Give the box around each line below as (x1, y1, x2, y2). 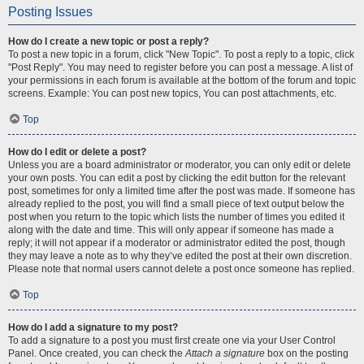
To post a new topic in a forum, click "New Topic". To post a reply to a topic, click (8, 49, 354, 60)
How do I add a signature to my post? (8, 322, 178, 333)
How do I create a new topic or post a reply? (8, 36, 209, 47)
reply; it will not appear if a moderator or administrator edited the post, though (8, 237, 345, 249)
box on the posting (265, 348, 349, 359)
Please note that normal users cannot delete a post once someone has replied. (8, 263, 354, 275)
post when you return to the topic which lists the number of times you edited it (8, 211, 344, 223)
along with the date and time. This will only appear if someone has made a (8, 224, 334, 236)
